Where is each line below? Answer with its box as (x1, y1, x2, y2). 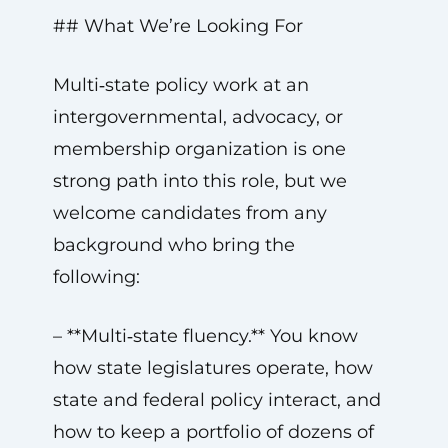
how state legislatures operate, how (52, 357, 373, 379)
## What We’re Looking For (52, 15, 303, 37)
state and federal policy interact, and (52, 389, 381, 411)
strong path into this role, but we (52, 170, 347, 192)
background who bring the (52, 234, 295, 256)
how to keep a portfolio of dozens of (52, 421, 374, 443)
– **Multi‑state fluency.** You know (52, 325, 358, 347)
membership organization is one (52, 138, 346, 160)
